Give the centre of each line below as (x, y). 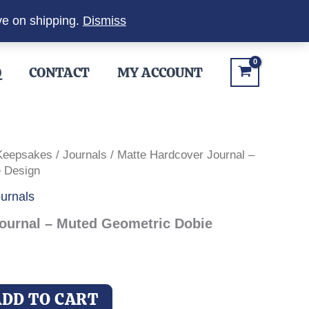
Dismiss (104, 21)
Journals (85, 155)
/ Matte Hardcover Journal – (181, 155)
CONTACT (59, 72)
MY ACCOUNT (160, 72)
